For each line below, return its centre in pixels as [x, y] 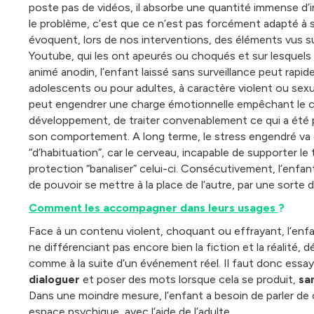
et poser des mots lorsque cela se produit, [190, 279]
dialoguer [55, 279]
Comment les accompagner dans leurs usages [153, 207]
